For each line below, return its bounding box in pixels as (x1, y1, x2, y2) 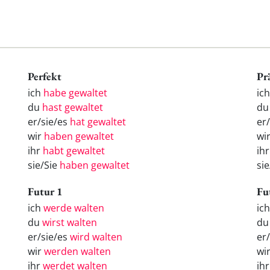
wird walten (70, 230, 122, 243)
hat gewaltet (70, 115, 126, 129)
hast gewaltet (42, 101, 103, 115)
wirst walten (42, 215, 97, 229)
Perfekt (28, 69, 61, 84)
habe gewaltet (43, 86, 107, 100)
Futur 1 (28, 184, 63, 199)
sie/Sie (28, 159, 60, 172)
